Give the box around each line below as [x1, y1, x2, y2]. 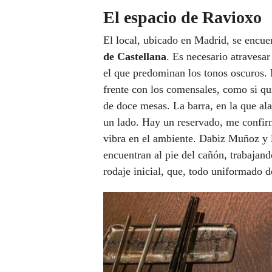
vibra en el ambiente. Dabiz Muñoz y [103, 132, 271, 144]
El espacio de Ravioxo [103, 7, 266, 27]
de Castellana [103, 50, 166, 63]
